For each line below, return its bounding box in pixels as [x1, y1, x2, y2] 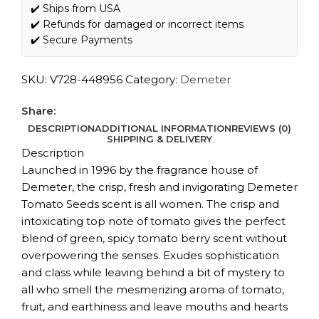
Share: [21, 104, 56, 118]
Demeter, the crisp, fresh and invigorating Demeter [21, 180, 298, 194]
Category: [125, 73, 177, 87]
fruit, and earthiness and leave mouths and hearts [21, 300, 288, 314]
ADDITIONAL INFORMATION [95, 122, 231, 135]
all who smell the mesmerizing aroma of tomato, [21, 283, 284, 297]
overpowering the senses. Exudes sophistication [21, 249, 279, 263]
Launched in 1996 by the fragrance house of [21, 163, 258, 177]
